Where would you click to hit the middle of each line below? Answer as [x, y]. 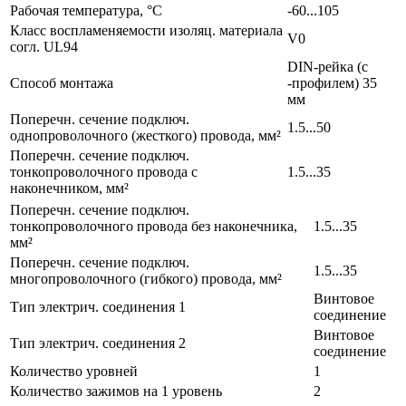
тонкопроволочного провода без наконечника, [154, 226]
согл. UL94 [44, 46]
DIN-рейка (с [328, 66]
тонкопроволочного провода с [104, 171]
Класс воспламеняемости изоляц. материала [146, 30]
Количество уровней [74, 371]
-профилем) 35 [332, 82]
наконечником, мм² [69, 188]
